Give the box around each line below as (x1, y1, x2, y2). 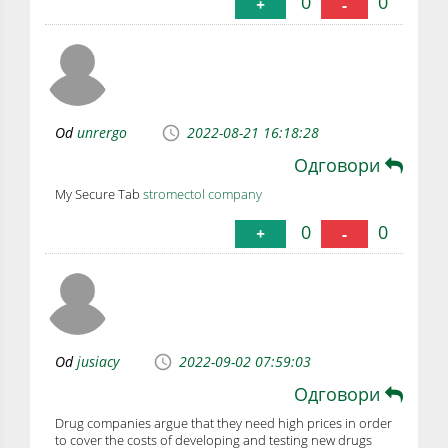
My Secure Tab (55, 184, 143, 203)
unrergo (77, 122, 127, 142)
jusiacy (77, 352, 119, 372)
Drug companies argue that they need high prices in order (55, 413, 392, 432)
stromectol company (143, 184, 262, 203)
